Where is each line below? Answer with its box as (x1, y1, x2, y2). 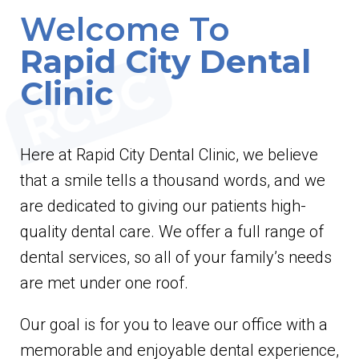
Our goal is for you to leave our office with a (20, 315, 328, 335)
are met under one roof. (20, 273, 188, 293)
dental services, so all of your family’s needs (20, 248, 332, 268)
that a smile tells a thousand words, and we (20, 171, 325, 191)
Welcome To (20, 10, 230, 50)
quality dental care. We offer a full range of (20, 222, 324, 242)
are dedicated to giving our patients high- (20, 196, 306, 216)
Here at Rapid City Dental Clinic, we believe (20, 145, 318, 165)
